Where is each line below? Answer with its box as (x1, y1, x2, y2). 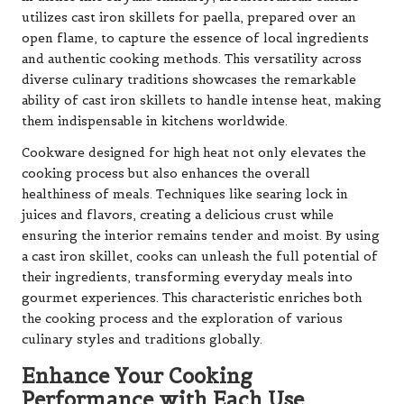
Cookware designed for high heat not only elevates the (22, 144, 366, 161)
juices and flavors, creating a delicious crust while (22, 207, 334, 223)
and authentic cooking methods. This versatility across (22, 50, 362, 67)
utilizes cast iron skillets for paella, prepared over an (22, 9, 356, 25)
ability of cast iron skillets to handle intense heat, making (22, 92, 381, 108)
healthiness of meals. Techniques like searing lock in (22, 186, 348, 202)
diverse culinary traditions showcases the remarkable (22, 71, 356, 87)
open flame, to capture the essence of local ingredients (22, 30, 369, 46)
